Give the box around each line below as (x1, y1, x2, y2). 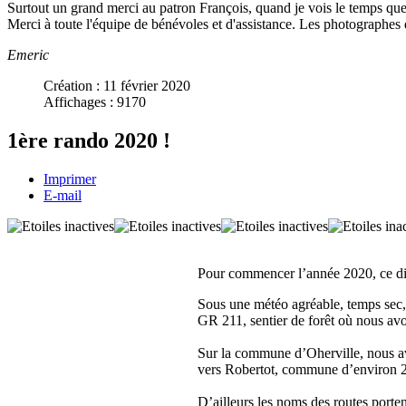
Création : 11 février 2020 (43, 77, 190, 93)
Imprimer (43, 170, 96, 187)
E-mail (43, 187, 82, 203)
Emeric (7, 46, 49, 63)
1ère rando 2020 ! (7, 128, 170, 152)
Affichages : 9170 (43, 93, 146, 110)
